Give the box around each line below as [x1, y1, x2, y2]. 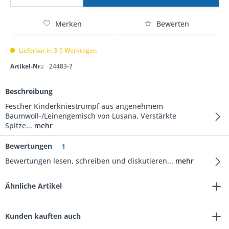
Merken [55, 19, 82, 29]
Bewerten [154, 19, 189, 29]
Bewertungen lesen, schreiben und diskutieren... [5, 156, 173, 166]
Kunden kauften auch [5, 211, 81, 221]
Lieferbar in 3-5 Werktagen [17, 46, 97, 55]
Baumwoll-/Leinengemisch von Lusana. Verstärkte [5, 111, 176, 121]
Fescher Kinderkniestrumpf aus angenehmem [5, 101, 163, 111]
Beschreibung [5, 86, 53, 96]
